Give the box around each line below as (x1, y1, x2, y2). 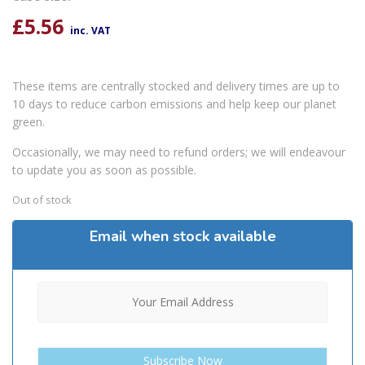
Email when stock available (89, 226, 276, 246)
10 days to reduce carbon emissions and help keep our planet (12, 95, 336, 112)
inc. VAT (70, 23, 111, 37)
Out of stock (12, 191, 72, 207)
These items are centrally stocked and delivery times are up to (12, 77, 340, 94)
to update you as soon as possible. (12, 161, 196, 178)
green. (12, 113, 45, 130)
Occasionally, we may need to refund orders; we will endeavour (12, 143, 345, 160)
